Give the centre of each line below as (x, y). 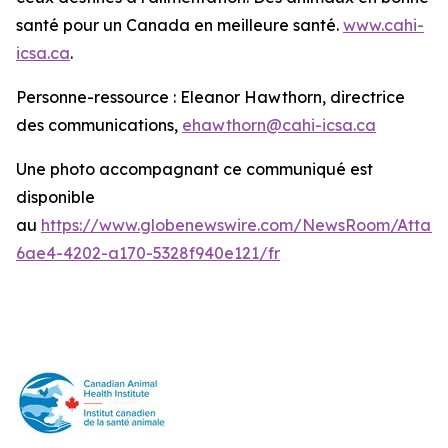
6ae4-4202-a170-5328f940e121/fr (148, 253)
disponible (55, 197)
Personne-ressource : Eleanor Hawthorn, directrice (210, 97)
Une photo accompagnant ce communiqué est (194, 169)
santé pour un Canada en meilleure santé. (179, 25)
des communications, (99, 125)
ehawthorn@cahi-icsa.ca (279, 125)
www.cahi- (383, 25)
